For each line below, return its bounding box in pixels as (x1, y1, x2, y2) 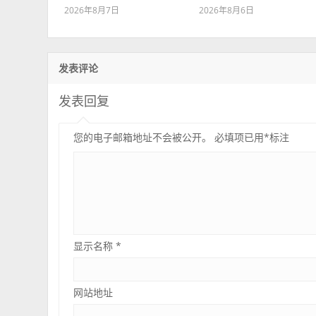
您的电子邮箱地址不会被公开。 (73, 130, 212, 144)
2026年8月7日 (63, 4, 119, 16)
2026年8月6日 (199, 4, 255, 16)
